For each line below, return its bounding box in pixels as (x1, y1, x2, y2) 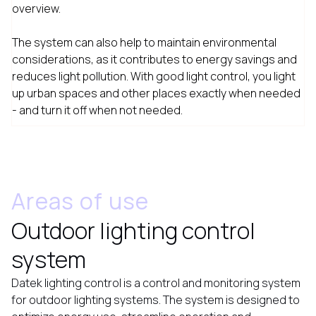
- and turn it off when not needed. (12, 102, 183, 118)
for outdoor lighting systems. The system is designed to (11, 292, 300, 308)
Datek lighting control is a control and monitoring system (11, 275, 300, 291)
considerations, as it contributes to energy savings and (12, 51, 297, 67)
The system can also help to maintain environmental (12, 35, 276, 50)
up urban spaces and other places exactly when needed (12, 85, 300, 101)
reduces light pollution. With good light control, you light (12, 68, 296, 84)
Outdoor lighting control (11, 215, 255, 246)
